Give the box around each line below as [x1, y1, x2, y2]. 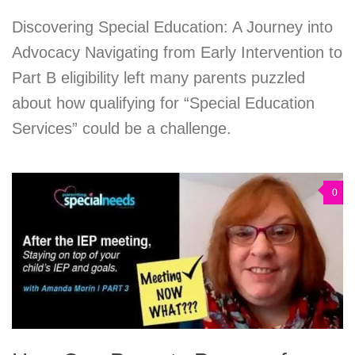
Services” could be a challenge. [12, 119, 231, 137]
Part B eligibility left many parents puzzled [12, 68, 305, 86]
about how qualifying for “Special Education [12, 94, 315, 112]
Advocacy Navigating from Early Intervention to [12, 43, 342, 61]
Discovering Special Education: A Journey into [12, 17, 333, 36]
